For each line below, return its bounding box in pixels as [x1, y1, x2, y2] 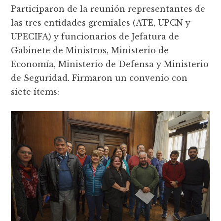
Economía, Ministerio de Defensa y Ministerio [11, 59, 209, 70]
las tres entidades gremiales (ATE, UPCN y [11, 18, 191, 28]
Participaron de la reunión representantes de [11, 4, 206, 14]
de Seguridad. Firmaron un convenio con [11, 73, 188, 83]
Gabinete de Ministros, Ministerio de [11, 45, 169, 56]
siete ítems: [11, 87, 60, 97]
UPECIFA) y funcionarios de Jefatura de [11, 32, 180, 42]
